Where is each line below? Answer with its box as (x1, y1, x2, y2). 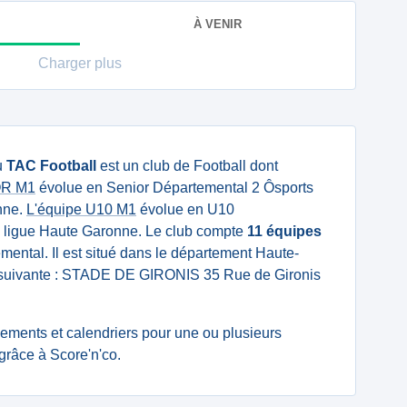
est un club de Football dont (96, 158, 278, 174)
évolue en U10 (136, 202, 234, 217)
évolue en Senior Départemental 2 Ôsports (35, 180, 313, 195)
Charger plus (38, 55, 122, 71)
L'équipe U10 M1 (26, 202, 136, 217)
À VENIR (194, 16, 242, 31)
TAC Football (6, 158, 96, 174)
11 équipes (247, 223, 322, 239)
